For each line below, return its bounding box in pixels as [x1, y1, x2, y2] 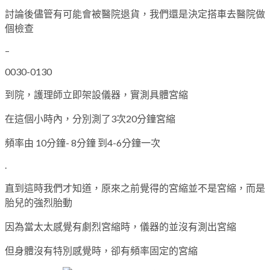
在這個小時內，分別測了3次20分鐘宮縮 [5, 112, 175, 124]
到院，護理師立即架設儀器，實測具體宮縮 [5, 88, 188, 100]
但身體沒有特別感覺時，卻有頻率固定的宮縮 [5, 244, 198, 256]
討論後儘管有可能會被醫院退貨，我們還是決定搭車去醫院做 [5, 7, 265, 19]
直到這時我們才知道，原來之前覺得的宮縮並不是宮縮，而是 [5, 181, 265, 193]
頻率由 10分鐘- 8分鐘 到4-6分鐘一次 [5, 136, 160, 148]
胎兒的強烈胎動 [5, 196, 72, 208]
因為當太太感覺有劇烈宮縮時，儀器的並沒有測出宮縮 [5, 220, 236, 232]
